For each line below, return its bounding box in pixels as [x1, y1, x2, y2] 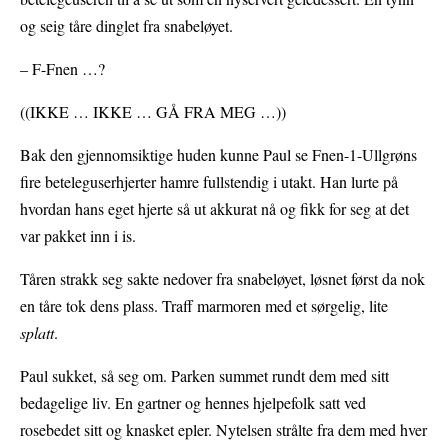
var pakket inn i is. [20, 225, 136, 247]
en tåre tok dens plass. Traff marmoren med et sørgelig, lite [20, 295, 388, 317]
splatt [20, 322, 54, 344]
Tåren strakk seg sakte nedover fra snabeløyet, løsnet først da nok [20, 268, 425, 290]
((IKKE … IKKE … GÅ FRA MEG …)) [20, 101, 286, 123]
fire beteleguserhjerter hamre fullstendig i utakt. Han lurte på [20, 171, 398, 193]
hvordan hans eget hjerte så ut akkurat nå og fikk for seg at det [20, 198, 409, 220]
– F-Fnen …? [20, 58, 105, 80]
